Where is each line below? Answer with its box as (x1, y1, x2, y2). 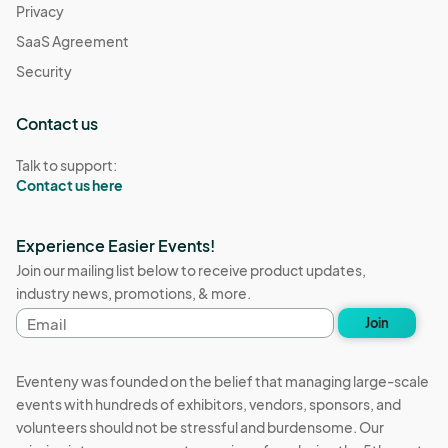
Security (16, 61, 72, 80)
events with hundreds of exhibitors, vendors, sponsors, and (16, 395, 401, 414)
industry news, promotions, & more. (16, 284, 251, 303)
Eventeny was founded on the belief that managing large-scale (16, 372, 429, 391)
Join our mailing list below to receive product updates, (16, 261, 366, 280)
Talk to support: (16, 155, 117, 174)
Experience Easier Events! (16, 234, 215, 256)
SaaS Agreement (16, 31, 129, 50)
